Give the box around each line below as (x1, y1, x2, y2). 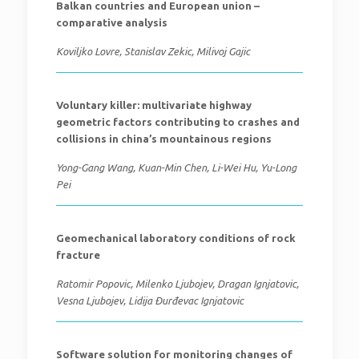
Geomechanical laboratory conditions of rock (55, 232, 296, 244)
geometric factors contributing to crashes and (55, 116, 300, 127)
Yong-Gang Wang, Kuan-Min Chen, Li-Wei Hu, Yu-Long (55, 162, 296, 173)
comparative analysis (55, 17, 167, 28)
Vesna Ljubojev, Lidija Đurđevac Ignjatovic (55, 295, 244, 306)
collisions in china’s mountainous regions (55, 133, 272, 144)
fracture (55, 249, 100, 260)
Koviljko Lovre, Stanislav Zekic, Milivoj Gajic (55, 46, 250, 57)
